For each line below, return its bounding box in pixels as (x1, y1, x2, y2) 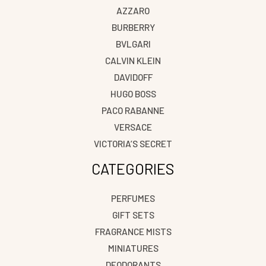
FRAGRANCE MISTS (94, 226, 172, 237)
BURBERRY (111, 21, 155, 33)
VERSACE (114, 121, 152, 132)
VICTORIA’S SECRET (94, 137, 172, 149)
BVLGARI (115, 37, 151, 49)
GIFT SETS (112, 209, 154, 221)
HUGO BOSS (110, 87, 156, 99)
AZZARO (116, 4, 150, 16)
